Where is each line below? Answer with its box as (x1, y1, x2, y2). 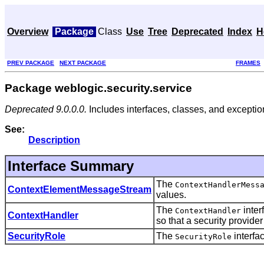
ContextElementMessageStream (8, 184, 151, 194)
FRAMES (236, 60, 260, 66)
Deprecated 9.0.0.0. (5, 104, 87, 114)
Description (28, 134, 80, 145)
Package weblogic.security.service (5, 81, 192, 94)
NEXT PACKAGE (60, 60, 106, 66)
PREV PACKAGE (7, 60, 54, 66)
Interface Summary (8, 157, 134, 174)
